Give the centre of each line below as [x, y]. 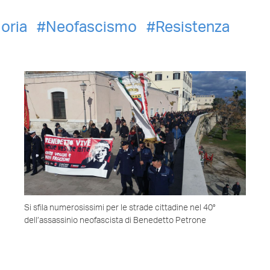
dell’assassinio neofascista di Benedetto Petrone [115, 221]
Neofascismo [91, 27]
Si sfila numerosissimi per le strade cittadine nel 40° [120, 208]
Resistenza [192, 27]
